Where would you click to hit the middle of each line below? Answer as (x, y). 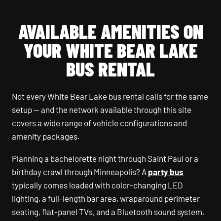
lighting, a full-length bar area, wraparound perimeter (106, 198)
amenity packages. (46, 136)
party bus (166, 172)
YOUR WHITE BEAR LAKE (110, 50)
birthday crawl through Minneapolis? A (80, 172)
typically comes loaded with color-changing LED (97, 185)
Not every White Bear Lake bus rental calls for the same (110, 96)
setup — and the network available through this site (102, 110)
